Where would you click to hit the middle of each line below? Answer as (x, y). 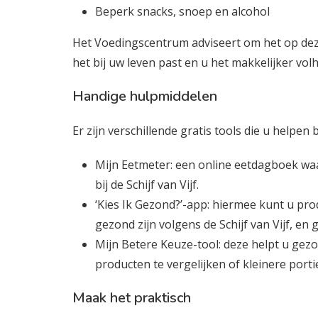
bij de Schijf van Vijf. (148, 185)
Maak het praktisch (132, 298)
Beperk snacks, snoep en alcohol (182, 11)
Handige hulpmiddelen (145, 96)
